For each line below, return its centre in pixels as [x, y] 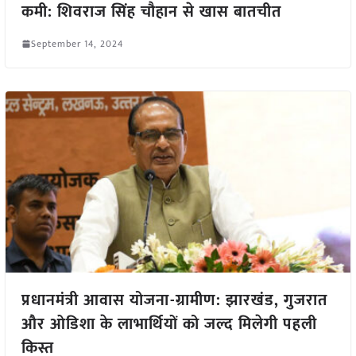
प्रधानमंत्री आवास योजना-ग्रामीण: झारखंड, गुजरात [174, 301]
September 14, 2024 [77, 43]
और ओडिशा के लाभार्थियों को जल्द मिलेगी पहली [169, 325]
